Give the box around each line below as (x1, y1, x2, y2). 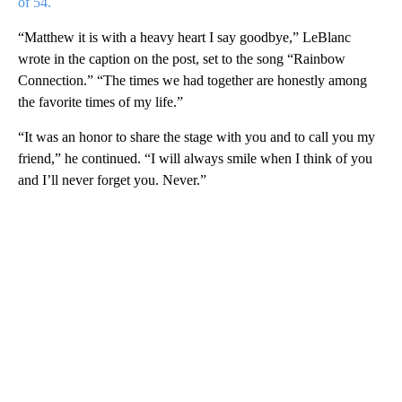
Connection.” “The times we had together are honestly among (18, 72, 367, 88)
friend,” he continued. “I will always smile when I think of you (18, 150, 372, 166)
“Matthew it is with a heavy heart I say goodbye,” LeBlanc (18, 29, 351, 45)
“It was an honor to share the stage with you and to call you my (18, 128, 375, 144)
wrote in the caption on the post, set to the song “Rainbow (18, 50, 345, 66)
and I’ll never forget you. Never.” (18, 171, 206, 188)
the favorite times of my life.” (18, 93, 183, 109)
